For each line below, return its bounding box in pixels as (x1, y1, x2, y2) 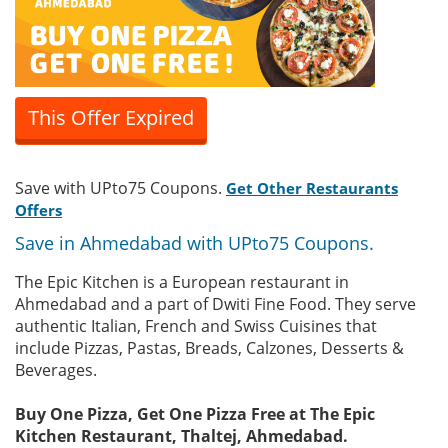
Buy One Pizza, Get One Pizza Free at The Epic (15, 403, 375, 425)
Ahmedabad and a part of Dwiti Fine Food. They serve (15, 293, 416, 315)
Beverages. (15, 359, 97, 381)
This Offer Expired (28, 104, 194, 131)
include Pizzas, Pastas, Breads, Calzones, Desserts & (15, 337, 404, 359)
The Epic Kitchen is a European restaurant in (15, 271, 349, 293)
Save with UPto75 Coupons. (15, 177, 226, 199)
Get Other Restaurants (226, 178, 398, 198)
